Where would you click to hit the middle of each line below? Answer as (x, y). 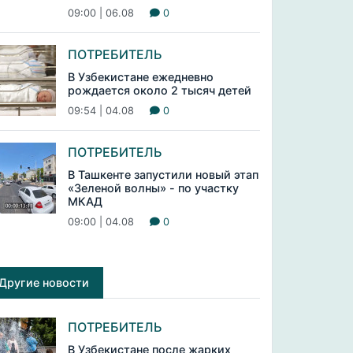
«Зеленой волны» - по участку (153, 188)
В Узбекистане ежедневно (140, 77)
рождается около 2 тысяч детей (159, 90)
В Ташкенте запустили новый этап (163, 175)
